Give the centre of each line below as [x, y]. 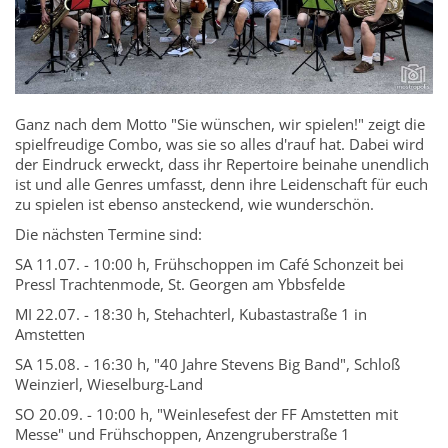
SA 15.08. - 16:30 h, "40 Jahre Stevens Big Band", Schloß [207, 363]
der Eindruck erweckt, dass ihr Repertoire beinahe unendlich [222, 163]
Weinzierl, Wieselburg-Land [111, 383]
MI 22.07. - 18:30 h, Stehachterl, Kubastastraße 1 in [191, 313]
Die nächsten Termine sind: [108, 233]
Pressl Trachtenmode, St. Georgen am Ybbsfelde [180, 283]
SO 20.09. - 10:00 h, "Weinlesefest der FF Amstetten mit [206, 413]
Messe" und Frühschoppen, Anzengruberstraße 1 [182, 433]
